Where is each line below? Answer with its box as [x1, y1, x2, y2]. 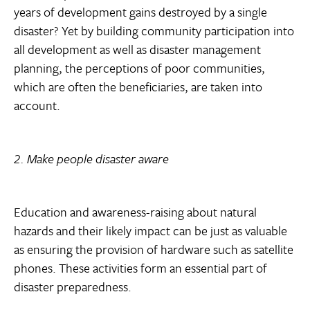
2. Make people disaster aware [14, 149, 169, 168]
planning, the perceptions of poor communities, [14, 59, 265, 77]
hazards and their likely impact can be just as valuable [14, 221, 287, 240]
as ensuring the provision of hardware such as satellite [14, 240, 293, 259]
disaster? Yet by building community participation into [14, 21, 294, 40]
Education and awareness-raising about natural [14, 203, 257, 221]
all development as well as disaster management [14, 40, 261, 59]
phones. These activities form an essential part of [14, 259, 267, 277]
